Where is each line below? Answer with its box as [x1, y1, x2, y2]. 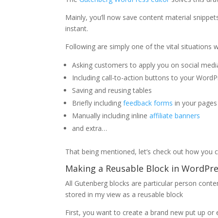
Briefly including [72, 98, 124, 108]
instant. [65, 23, 89, 33]
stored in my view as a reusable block [65, 189, 183, 199]
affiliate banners [149, 110, 200, 120]
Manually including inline [72, 110, 150, 120]
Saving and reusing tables [72, 85, 152, 95]
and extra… [72, 123, 108, 133]
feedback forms [123, 98, 173, 108]
